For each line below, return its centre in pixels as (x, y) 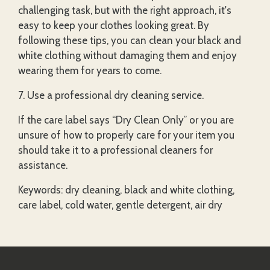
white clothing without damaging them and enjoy (127, 55)
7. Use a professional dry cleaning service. (111, 95)
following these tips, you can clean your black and (130, 40)
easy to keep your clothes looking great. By (114, 25)
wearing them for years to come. (90, 70)
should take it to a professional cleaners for (115, 150)
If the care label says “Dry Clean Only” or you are (126, 120)
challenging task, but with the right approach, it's (125, 10)
